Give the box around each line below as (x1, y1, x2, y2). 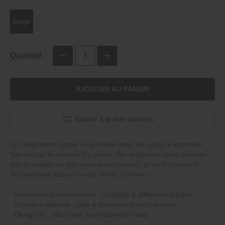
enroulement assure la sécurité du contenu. (10, 170, 148, 178)
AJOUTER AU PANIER (76, 85, 149, 93)
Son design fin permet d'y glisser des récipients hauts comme (10, 150, 205, 158)
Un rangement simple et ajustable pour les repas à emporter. (10, 140, 203, 148)
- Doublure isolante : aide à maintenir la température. (10, 200, 178, 208)
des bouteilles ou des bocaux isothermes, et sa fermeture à (10, 160, 198, 168)
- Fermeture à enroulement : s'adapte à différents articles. (10, 190, 194, 198)
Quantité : (10, 51, 47, 60)
